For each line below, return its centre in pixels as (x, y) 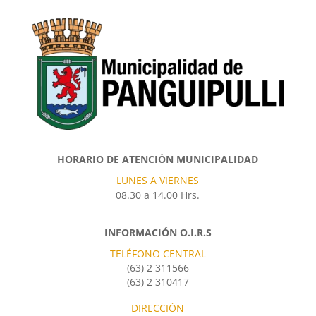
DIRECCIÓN (158, 308)
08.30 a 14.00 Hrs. (158, 195)
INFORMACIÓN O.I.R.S (158, 232)
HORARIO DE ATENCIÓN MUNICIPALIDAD (158, 159)
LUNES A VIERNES (158, 180)
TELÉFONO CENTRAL (158, 253)
